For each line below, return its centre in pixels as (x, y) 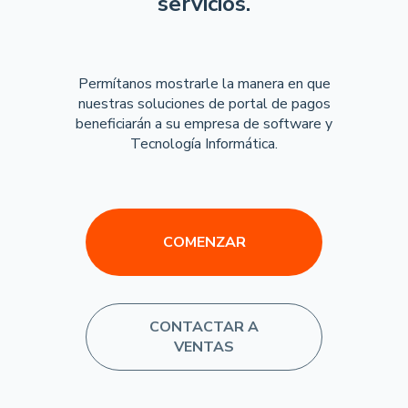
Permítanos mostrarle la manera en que (204, 84)
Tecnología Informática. (204, 144)
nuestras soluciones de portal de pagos (204, 104)
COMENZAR (204, 242)
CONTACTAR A (204, 327)
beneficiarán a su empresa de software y (204, 124)
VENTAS (204, 347)
